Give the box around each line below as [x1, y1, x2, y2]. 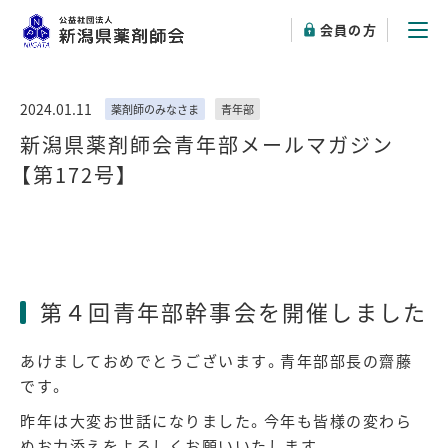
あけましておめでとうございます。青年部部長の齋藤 [20, 350, 412, 371]
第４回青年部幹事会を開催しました [40, 295, 428, 327]
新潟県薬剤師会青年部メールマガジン [20, 130, 394, 159]
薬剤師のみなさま [111, 101, 199, 117]
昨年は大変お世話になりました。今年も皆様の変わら [20, 410, 412, 431]
